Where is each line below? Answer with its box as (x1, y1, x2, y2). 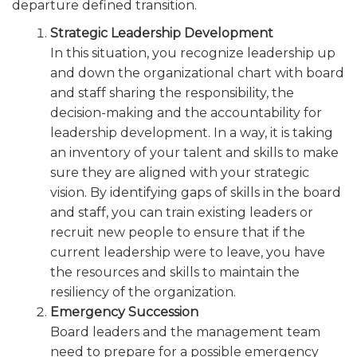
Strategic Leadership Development (50, 25, 273, 41)
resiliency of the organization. (50, 284, 236, 300)
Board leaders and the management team (50, 324, 320, 339)
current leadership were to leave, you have (50, 244, 325, 260)
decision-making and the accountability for (50, 104, 322, 120)
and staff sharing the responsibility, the (50, 84, 294, 100)
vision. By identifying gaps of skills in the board (50, 184, 341, 200)
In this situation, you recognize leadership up (50, 45, 335, 61)
